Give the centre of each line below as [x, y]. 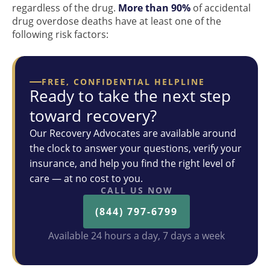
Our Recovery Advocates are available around [133, 133]
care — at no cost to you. [86, 178]
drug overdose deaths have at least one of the [117, 21]
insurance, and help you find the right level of [132, 163]
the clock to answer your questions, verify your [136, 148]
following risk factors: [60, 34]
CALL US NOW [137, 190]
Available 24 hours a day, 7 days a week [137, 236]
